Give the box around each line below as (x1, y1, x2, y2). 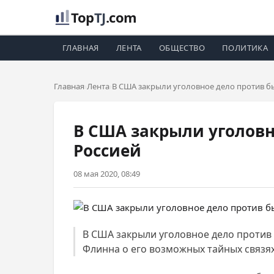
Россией (73, 139, 141, 161)
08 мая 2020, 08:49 (73, 168, 140, 179)
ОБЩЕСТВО (158, 42, 206, 53)
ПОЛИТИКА (222, 42, 268, 53)
